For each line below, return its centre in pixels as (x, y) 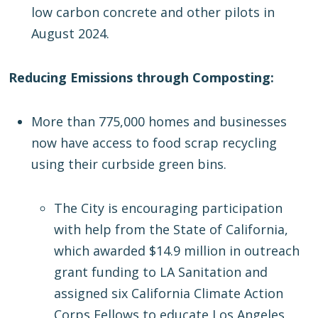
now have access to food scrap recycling (154, 143)
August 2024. (72, 34)
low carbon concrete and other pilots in (153, 12)
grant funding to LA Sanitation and (161, 272)
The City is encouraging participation (168, 208)
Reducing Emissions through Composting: (141, 78)
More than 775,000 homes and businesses (159, 122)
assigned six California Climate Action (169, 294)
